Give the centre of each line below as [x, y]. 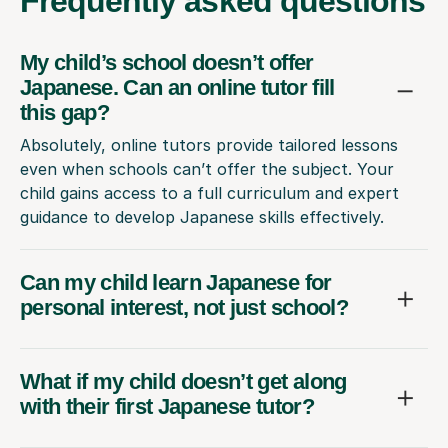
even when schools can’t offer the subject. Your [207, 168]
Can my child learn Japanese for [176, 282]
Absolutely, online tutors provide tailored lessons [209, 144]
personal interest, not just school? [184, 307]
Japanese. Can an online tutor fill [177, 87]
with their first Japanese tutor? [167, 406]
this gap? [65, 112]
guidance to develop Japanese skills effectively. [202, 216]
